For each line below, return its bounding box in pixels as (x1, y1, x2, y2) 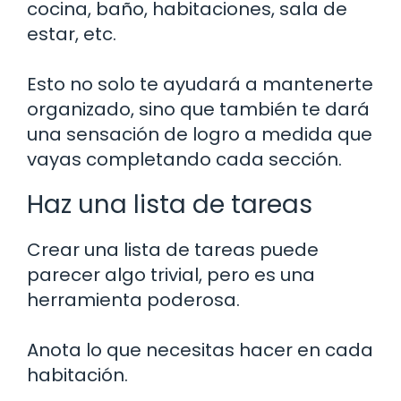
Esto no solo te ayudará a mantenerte (27, 72, 373, 98)
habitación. (27, 363, 128, 388)
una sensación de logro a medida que (27, 122, 372, 148)
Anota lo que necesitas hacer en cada (27, 337, 373, 363)
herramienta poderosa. (27, 287, 240, 313)
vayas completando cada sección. (27, 147, 342, 173)
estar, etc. (27, 21, 116, 47)
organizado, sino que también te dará (27, 97, 370, 123)
